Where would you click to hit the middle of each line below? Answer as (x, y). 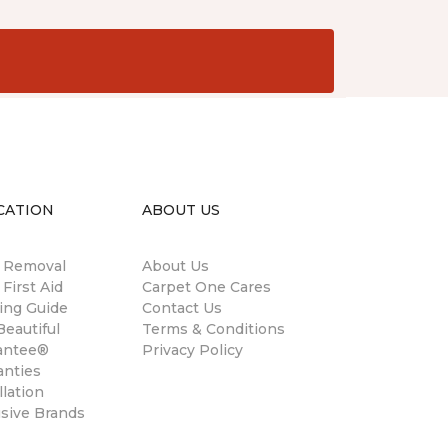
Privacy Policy (192, 350)
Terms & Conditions (213, 329)
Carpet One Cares (206, 287)
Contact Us (182, 308)
